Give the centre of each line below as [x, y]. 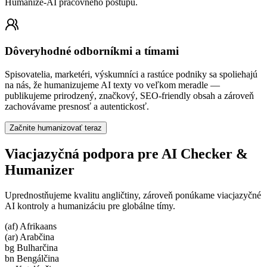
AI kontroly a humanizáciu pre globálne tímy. [90, 206]
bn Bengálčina [32, 258]
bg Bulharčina [31, 247]
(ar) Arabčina [30, 237]
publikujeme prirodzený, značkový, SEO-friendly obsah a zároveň [129, 95]
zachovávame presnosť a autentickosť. [77, 106]
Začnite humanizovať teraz [56, 128]
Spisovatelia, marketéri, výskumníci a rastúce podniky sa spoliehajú [131, 74]
